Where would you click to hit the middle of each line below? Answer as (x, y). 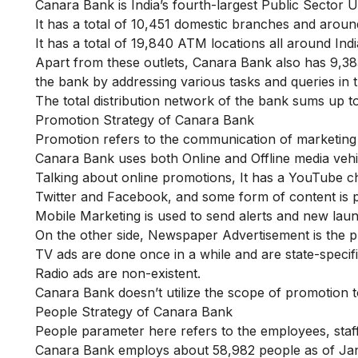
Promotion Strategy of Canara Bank (145, 120)
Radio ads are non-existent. (118, 273)
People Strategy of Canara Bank (134, 312)
